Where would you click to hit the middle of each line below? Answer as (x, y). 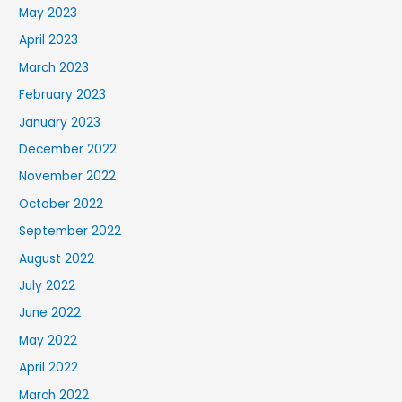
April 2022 (49, 368)
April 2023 (49, 40)
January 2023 (60, 122)
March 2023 (54, 67)
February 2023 (63, 95)
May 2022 (48, 340)
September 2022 (70, 232)
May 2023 (48, 13)
